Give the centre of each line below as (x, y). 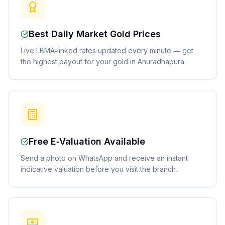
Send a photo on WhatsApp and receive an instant (104, 158)
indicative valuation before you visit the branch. (99, 169)
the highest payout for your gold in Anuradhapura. (103, 62)
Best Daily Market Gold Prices (95, 34)
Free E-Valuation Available (87, 142)
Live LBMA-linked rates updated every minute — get (107, 51)
